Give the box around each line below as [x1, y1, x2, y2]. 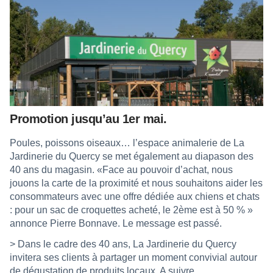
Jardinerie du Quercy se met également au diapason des [10, 151, 253, 161]
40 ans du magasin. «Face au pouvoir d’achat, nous [10, 164, 233, 175]
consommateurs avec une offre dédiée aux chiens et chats [10, 191, 260, 202]
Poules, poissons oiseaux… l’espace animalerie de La [10, 137, 244, 148]
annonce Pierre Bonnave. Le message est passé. [10, 218, 222, 229]
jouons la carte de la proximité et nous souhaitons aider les [10, 177, 263, 188]
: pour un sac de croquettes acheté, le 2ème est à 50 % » [10, 204, 253, 215]
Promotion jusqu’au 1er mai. [10, 112, 167, 126]
